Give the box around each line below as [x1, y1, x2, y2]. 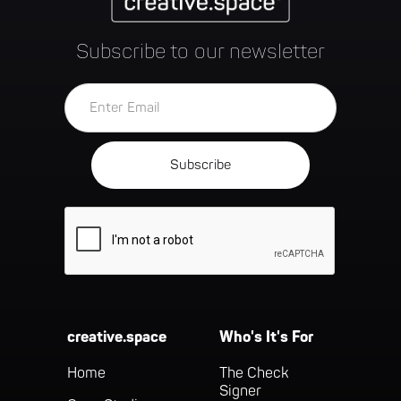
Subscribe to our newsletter [76, 39, 325, 65]
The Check [219, 364, 289, 383]
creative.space [66, 328, 166, 347]
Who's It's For [219, 328, 313, 347]
